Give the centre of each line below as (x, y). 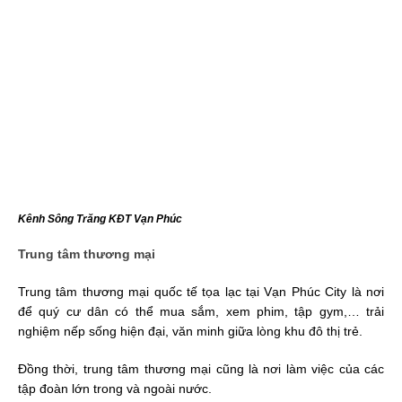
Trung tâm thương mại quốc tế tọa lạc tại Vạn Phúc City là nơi (201, 291)
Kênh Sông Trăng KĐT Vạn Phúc (100, 218)
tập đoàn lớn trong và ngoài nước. (115, 388)
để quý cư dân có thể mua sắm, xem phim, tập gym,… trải (201, 311)
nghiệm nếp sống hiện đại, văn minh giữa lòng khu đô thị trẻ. (190, 331)
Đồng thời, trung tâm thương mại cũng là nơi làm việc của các (201, 368)
